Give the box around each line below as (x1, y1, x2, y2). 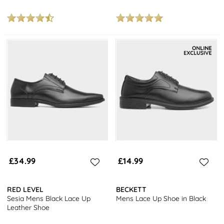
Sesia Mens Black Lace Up (7, 194, 91, 203)
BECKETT (116, 185, 147, 194)
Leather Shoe (7, 203, 50, 212)
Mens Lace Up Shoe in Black (116, 194, 206, 203)
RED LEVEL (7, 185, 44, 194)
